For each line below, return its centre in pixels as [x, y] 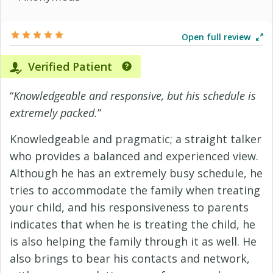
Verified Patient [69, 66]
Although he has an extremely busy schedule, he [136, 173]
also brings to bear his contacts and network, [130, 258]
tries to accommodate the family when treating [135, 190]
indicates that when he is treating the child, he [133, 224]
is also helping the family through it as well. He [133, 241]
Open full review [217, 37]
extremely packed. [54, 113]
